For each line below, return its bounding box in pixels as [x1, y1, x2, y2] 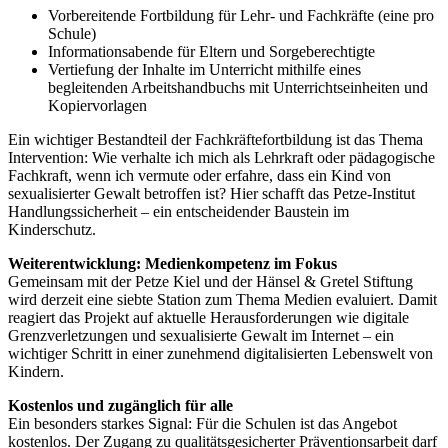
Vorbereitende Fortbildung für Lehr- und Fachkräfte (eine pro [48, 6, 434, 24]
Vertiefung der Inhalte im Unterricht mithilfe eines [48, 60, 361, 78]
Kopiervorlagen [48, 96, 147, 114]
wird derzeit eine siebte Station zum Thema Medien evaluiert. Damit [8, 290, 437, 308]
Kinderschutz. [8, 220, 96, 238]
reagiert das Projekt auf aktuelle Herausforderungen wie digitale [8, 308, 409, 326]
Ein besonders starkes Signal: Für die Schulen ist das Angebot [8, 414, 397, 432]
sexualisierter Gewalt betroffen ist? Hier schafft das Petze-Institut [8, 184, 415, 202]
